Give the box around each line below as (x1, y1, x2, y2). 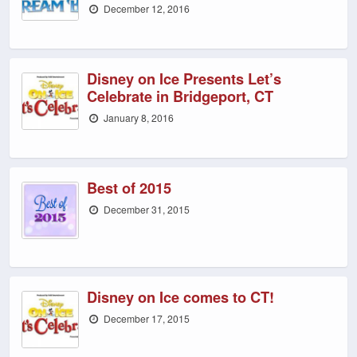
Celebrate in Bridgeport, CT (87, 85, 273, 107)
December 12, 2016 (101, 2, 190, 15)
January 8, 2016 (101, 111, 175, 124)
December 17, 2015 (101, 312, 190, 325)
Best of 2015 (87, 177, 171, 198)
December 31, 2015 (101, 202, 190, 216)
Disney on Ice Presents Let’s (87, 68, 281, 89)
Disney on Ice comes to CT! (87, 286, 274, 308)
